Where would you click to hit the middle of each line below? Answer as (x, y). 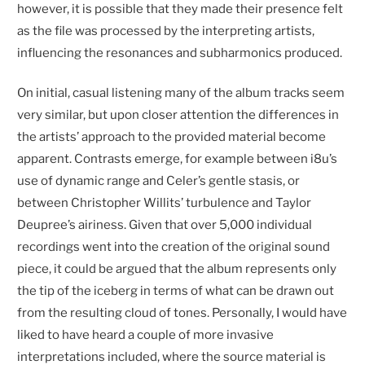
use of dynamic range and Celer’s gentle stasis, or (159, 181)
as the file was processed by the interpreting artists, (166, 31)
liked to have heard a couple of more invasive (146, 335)
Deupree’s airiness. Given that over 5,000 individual (165, 225)
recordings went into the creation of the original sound (174, 247)
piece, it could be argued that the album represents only (177, 269)
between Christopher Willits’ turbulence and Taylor (165, 203)
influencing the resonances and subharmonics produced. (180, 53)
